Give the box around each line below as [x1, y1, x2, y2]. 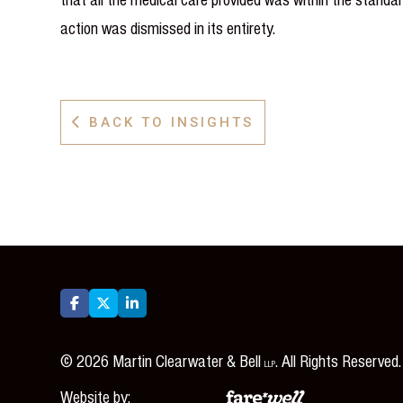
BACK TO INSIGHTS [83, 114, 255, 130]
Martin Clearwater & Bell [109, 351, 265, 371]
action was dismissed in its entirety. [60, 18, 276, 38]
